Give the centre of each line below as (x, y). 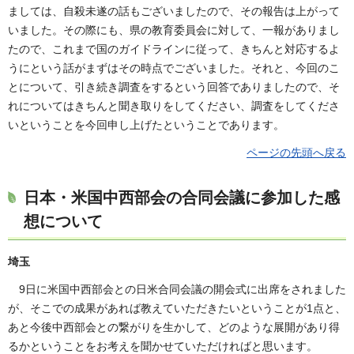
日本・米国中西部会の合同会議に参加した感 (182, 198)
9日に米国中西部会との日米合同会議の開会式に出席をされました (183, 290)
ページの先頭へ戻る (296, 153)
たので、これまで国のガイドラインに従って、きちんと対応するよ (174, 49)
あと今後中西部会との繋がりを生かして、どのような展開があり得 (174, 328)
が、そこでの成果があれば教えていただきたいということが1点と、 (177, 309)
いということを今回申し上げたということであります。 (146, 124)
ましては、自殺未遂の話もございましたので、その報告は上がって (174, 11)
